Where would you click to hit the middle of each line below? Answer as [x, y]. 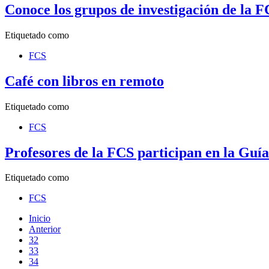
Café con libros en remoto [84, 81]
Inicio [40, 219]
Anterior [45, 229]
